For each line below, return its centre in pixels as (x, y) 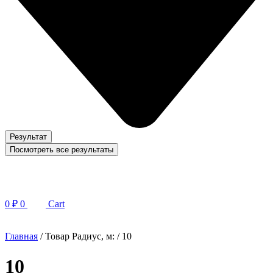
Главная (21, 236)
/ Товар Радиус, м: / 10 (85, 236)
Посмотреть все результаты (62, 150)
